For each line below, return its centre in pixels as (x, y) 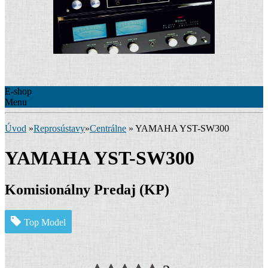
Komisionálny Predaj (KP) (87, 190)
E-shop (18, 92)
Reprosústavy (59, 129)
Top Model (45, 223)
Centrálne (108, 129)
